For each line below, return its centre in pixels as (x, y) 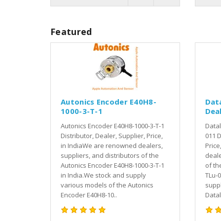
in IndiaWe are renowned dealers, (112, 145)
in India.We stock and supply (103, 175)
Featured (71, 31)
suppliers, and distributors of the (110, 155)
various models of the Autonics (107, 185)
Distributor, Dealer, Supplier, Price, (112, 135)
